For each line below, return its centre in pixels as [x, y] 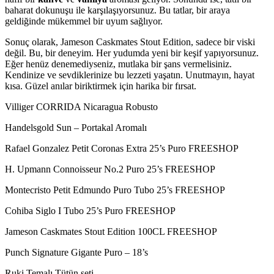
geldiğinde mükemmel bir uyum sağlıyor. [84, 21]
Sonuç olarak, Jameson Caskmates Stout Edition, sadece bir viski [130, 42]
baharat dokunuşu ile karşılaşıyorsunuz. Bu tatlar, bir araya [117, 10]
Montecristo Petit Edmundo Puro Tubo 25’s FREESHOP [115, 190]
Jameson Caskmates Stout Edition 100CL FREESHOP [111, 231]
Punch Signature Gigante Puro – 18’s [76, 252]
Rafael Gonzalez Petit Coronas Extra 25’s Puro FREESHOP [122, 148]
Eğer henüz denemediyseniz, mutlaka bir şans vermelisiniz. [118, 64]
